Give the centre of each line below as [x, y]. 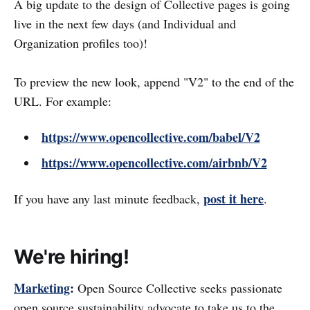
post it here [234, 199]
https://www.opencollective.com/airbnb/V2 [154, 163]
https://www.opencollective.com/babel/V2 [151, 137]
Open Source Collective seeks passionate [178, 288]
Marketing [42, 288]
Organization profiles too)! [81, 43]
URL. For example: [63, 101]
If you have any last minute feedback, [109, 199]
